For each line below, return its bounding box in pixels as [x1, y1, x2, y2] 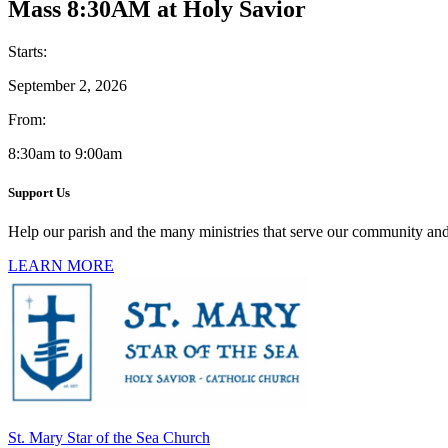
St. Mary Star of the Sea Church [8, 428, 210, 446]
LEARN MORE [8, 256, 114, 274]
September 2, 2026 [8, 76, 127, 94]
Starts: [8, 42, 47, 60]
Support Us [8, 184, 70, 200]
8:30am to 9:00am [8, 144, 122, 162]
